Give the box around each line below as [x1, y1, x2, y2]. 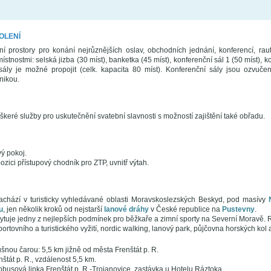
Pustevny [221, 205, 255, 214]
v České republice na [148, 205, 222, 214]
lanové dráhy [103, 205, 149, 214]
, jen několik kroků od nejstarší [2, 205, 104, 214]
